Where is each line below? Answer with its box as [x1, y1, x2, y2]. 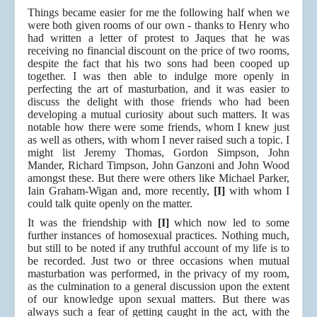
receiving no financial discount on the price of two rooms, [28, 45, 289, 57]
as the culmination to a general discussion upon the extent [28, 280, 289, 293]
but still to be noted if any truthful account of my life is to [28, 242, 289, 255]
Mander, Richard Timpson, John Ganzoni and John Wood [28, 159, 289, 172]
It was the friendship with [28, 217, 158, 229]
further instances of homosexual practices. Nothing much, [28, 229, 289, 242]
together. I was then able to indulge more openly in [28, 70, 289, 83]
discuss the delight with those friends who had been [28, 96, 289, 108]
